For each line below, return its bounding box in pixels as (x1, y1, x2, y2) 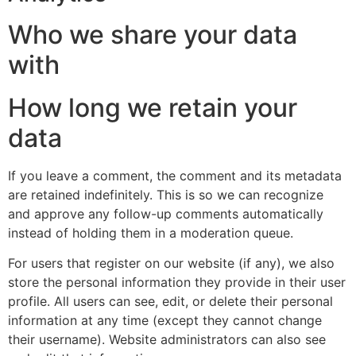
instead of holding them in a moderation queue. (8, 224, 293, 241)
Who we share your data (8, 18, 297, 50)
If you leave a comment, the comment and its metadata (8, 167, 342, 184)
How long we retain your (8, 91, 297, 123)
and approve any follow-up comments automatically (8, 205, 323, 222)
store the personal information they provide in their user (8, 274, 346, 291)
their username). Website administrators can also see (8, 331, 326, 348)
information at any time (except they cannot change (8, 312, 322, 329)
